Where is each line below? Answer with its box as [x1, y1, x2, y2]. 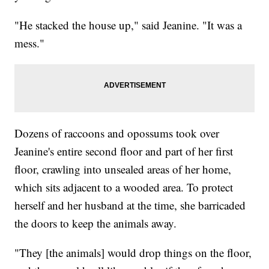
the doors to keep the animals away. [14, 216, 177, 231]
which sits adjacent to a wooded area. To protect [14, 180, 234, 195]
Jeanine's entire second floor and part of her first [14, 144, 234, 159]
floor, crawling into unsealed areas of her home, [14, 162, 232, 177]
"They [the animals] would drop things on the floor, [14, 245, 252, 261]
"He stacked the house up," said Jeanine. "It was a [14, 17, 243, 33]
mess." [14, 35, 45, 51]
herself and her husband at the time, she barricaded [14, 198, 246, 213]
